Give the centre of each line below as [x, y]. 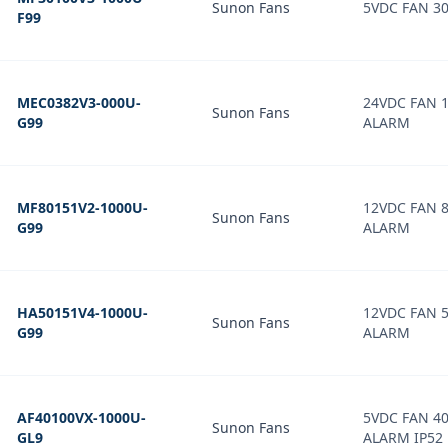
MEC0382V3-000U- [79, 102]
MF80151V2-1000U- [82, 207]
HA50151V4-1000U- [82, 312]
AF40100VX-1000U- [81, 417]
